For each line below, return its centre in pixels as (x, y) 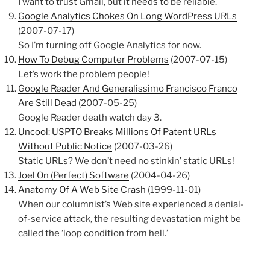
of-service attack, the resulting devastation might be (130, 218)
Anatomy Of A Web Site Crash (82, 190)
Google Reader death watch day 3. (90, 117)
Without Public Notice (65, 146)
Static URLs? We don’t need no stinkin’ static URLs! (126, 161)
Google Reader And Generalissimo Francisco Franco (128, 88)
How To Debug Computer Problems (93, 59)
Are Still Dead (47, 103)
